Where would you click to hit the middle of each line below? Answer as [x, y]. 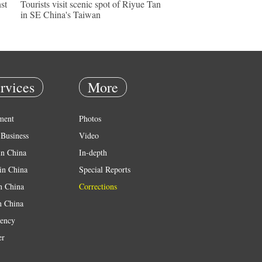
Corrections [98, 186]
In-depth [93, 152]
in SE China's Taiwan [61, 14]
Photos [90, 118]
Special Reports [105, 169]
